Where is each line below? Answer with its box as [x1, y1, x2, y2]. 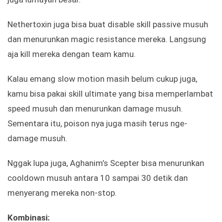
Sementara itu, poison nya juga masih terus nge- [7, 118, 187, 128]
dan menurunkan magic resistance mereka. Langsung [7, 34, 206, 44]
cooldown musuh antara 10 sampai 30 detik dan [7, 172, 188, 183]
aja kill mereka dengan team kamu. [7, 49, 136, 59]
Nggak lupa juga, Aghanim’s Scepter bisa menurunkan [7, 158, 204, 168]
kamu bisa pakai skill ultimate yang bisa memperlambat [7, 88, 213, 99]
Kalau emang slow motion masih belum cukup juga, [7, 73, 197, 84]
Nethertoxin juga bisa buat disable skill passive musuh [7, 19, 208, 29]
